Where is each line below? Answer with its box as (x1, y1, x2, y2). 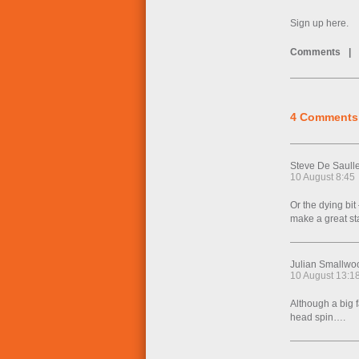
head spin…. (290, 312, 345, 323)
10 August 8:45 (290, 171, 355, 183)
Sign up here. (290, 18, 349, 29)
